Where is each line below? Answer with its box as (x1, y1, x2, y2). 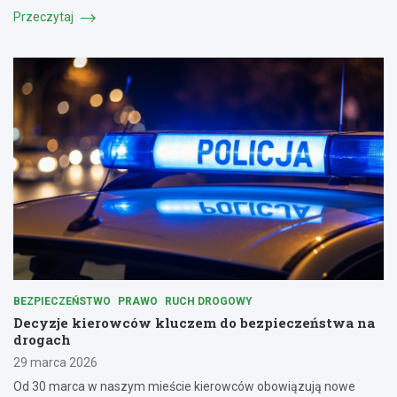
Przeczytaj (13, 10, 76, 25)
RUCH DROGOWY (165, 294, 253, 307)
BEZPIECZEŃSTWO (13, 294, 111, 307)
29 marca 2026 (13, 354, 97, 370)
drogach (13, 330, 71, 348)
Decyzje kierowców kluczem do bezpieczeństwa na (13, 313, 375, 331)
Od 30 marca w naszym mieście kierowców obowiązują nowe (13, 378, 355, 393)
